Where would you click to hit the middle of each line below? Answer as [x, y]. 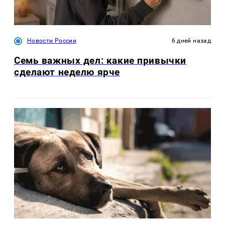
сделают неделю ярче [67, 72]
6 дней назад [191, 41]
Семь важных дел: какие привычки [100, 61]
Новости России [52, 41]
